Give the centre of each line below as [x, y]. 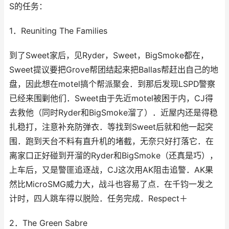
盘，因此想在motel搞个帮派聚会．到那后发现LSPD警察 [112, 84]
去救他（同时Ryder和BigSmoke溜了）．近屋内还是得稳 [113, 113]
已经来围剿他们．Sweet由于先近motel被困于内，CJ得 [111, 98]
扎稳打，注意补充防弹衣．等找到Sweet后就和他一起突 [111, 127]
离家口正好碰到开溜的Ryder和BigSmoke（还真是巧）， [113, 156]
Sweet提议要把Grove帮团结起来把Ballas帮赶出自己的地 [114, 70]
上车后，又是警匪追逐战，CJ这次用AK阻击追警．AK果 [111, 170]
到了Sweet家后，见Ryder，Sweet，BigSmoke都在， [109, 55]
